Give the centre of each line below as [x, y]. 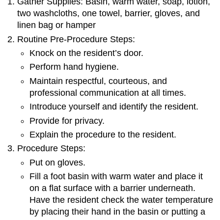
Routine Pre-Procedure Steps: [76, 39]
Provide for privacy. [67, 121]
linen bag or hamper [57, 25]
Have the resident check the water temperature [121, 200]
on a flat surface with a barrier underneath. [112, 188]
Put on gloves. [57, 162]
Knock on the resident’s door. [86, 53]
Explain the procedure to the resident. [103, 134]
